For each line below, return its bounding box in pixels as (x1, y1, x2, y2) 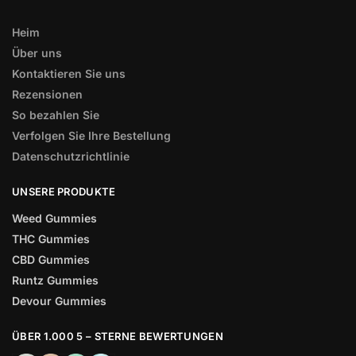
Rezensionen (12, 87, 83, 102)
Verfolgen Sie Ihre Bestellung (12, 129, 171, 143)
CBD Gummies (12, 252, 90, 266)
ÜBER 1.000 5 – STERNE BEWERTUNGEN (12, 329, 223, 342)
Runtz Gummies (12, 273, 99, 287)
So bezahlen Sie (12, 108, 99, 122)
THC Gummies (12, 231, 90, 246)
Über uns (12, 46, 62, 60)
